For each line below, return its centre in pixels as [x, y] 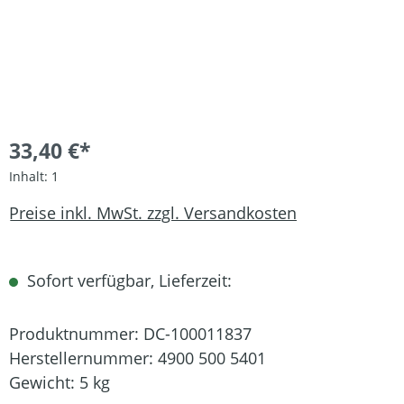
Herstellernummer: [83, 358]
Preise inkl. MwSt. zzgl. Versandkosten [153, 212]
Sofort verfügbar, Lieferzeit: [127, 280]
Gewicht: [44, 382]
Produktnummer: [76, 334]
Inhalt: [30, 176]
